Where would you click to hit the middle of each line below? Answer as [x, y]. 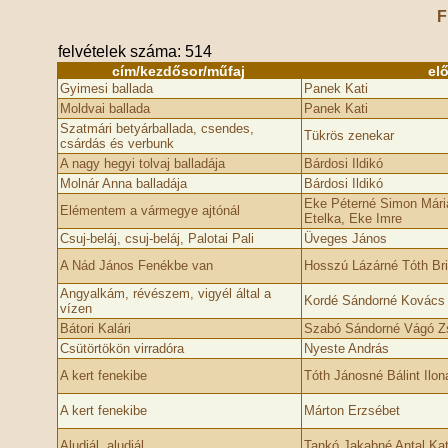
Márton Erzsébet [351, 410]
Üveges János [345, 238]
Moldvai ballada [104, 108]
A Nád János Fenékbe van [136, 265]
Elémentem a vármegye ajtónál [149, 210]
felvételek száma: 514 [134, 51]
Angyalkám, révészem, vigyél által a [165, 293]
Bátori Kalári [95, 328]
